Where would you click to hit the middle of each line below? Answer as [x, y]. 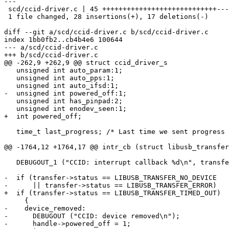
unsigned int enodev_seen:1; [10, 109]
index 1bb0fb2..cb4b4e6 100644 [63, 40]
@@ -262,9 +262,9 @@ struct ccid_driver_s [86, 63]
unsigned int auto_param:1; [10, 71]
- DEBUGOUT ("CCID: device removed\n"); [92, 216]
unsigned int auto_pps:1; [10, 78]
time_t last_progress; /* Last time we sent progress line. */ [10, 132]
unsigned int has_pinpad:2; [10, 101]
